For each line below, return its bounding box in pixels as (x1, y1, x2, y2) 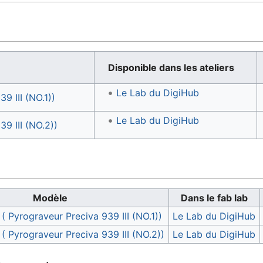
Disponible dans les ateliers (108, 62, 235, 74)
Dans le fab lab (181, 191, 248, 204)
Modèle (33, 191, 68, 204)
